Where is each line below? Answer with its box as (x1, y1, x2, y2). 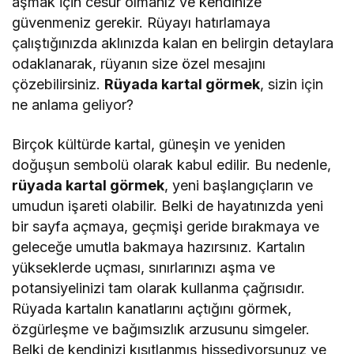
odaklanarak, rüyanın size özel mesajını (12, 55, 266, 73)
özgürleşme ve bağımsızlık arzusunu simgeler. (12, 321, 311, 338)
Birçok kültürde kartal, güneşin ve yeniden (12, 136, 286, 153)
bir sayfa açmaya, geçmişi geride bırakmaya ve (12, 218, 320, 235)
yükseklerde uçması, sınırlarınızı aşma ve (12, 259, 276, 277)
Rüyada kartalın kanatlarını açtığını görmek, (12, 300, 292, 318)
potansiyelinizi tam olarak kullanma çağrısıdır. (12, 280, 306, 297)
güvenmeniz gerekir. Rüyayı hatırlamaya (12, 14, 271, 32)
